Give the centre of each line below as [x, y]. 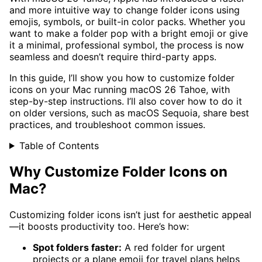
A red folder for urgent [173, 247]
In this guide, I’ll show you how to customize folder [122, 77]
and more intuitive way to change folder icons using [125, 10]
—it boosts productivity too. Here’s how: [99, 226]
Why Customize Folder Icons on [118, 171]
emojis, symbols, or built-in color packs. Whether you [127, 21]
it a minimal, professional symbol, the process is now [127, 45]
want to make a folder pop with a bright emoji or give [129, 33]
